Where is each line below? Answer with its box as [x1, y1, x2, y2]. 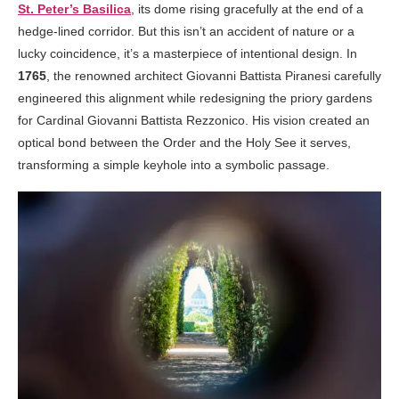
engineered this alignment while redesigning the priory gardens [18, 91, 372, 106]
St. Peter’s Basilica [18, 2, 131, 17]
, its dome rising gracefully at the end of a [131, 2, 363, 17]
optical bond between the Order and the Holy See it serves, [18, 135, 351, 151]
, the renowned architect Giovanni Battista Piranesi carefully [46, 69, 381, 84]
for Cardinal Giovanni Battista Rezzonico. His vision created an [18, 113, 370, 128]
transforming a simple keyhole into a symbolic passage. [18, 158, 330, 173]
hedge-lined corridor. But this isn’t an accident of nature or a [18, 24, 354, 39]
